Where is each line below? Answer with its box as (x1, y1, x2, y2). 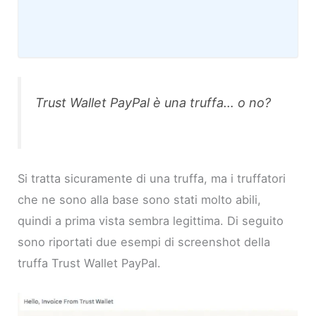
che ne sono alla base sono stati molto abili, (18, 193, 262, 207)
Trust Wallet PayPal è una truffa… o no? (35, 95, 272, 111)
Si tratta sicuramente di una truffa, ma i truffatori (18, 171, 286, 186)
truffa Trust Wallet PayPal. (18, 256, 162, 271)
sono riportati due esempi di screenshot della (18, 235, 271, 250)
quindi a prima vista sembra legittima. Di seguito (18, 214, 284, 229)
